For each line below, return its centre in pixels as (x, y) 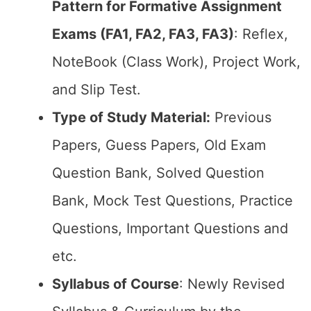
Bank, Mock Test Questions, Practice (173, 201)
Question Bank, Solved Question (158, 173)
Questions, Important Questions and (170, 228)
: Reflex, (261, 34)
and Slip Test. (96, 90)
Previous (241, 117)
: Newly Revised (232, 284)
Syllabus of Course (116, 284)
